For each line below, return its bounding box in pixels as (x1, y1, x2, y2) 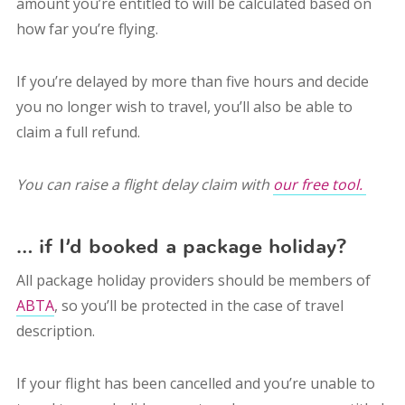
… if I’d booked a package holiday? (15, 232, 346, 260)
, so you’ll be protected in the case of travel (53, 296, 344, 316)
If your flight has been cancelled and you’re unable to (15, 373, 375, 394)
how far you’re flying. (15, 19, 162, 40)
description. (15, 321, 99, 342)
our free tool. (272, 174, 366, 195)
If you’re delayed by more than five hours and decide (15, 71, 369, 92)
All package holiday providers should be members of (15, 270, 371, 291)
